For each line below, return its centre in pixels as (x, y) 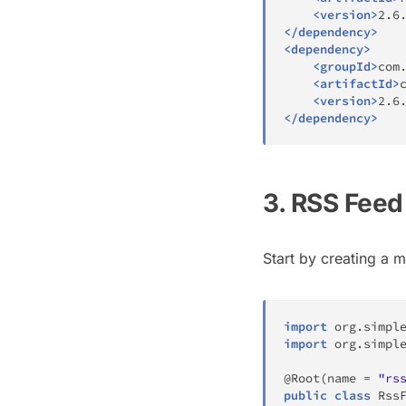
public (305, 395)
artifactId (356, 83)
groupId (345, 66)
